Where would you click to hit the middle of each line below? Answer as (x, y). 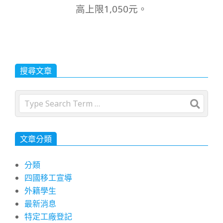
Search (32, 99)
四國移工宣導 (49, 178)
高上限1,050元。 (111, 9)
